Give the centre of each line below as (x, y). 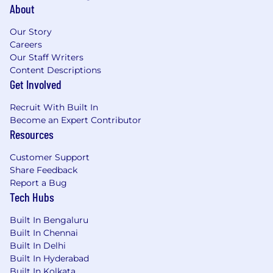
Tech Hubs (32, 197)
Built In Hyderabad (49, 258)
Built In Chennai (44, 232)
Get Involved (36, 84)
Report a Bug (38, 183)
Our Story (31, 31)
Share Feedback (44, 170)
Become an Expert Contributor (76, 120)
